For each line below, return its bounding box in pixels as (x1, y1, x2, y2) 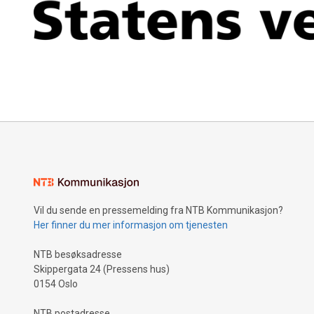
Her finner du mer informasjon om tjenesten (34, 219, 228, 231)
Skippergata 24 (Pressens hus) (34, 264, 170, 275)
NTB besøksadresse (34, 249, 122, 260)
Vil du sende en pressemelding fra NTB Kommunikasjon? (34, 205, 283, 216)
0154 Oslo (34, 278, 78, 289)
